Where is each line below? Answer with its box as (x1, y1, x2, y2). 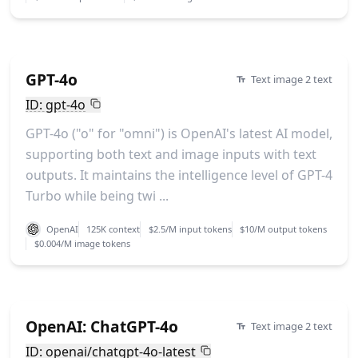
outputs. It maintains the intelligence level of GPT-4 (25, 166, 332, 185)
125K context (86, 223, 141, 236)
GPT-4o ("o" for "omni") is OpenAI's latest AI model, (25, 125, 332, 143)
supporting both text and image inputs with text (25, 145, 316, 164)
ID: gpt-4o (25, 95, 86, 113)
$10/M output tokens (240, 223, 328, 236)
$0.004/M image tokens (34, 237, 130, 249)
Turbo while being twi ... (25, 187, 169, 205)
